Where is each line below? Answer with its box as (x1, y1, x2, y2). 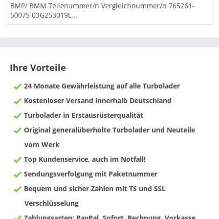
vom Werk (24, 140, 60, 149)
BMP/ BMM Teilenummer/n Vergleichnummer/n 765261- (10, 1, 195, 10)
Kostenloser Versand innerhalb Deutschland (22, 96, 172, 105)
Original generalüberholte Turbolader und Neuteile (22, 125, 195, 134)
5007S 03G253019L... (10, 10, 77, 20)
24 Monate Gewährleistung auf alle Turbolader (22, 81, 180, 90)
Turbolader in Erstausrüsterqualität (22, 110, 143, 120)
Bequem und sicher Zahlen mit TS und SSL (22, 184, 166, 193)
